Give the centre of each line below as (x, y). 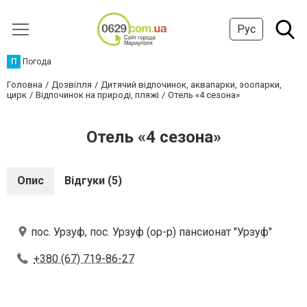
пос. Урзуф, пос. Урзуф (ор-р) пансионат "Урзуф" (151, 232)
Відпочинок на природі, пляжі (97, 95)
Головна (25, 85)
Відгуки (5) (93, 181)
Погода (37, 62)
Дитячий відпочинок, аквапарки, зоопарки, (191, 85)
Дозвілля (72, 85)
